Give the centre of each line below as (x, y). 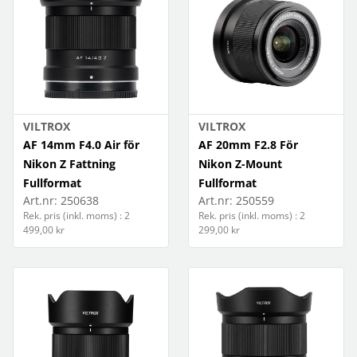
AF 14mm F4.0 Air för (81, 145)
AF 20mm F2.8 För (248, 145)
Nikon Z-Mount (240, 164)
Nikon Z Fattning (69, 164)
